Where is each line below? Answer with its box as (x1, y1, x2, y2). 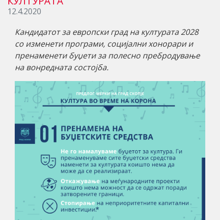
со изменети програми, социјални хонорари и (15, 38, 193, 50)
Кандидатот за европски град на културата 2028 (15, 27, 198, 38)
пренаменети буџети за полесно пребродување (15, 50, 200, 61)
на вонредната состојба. (15, 62, 109, 73)
